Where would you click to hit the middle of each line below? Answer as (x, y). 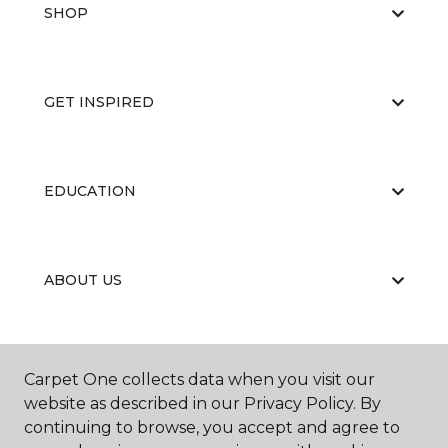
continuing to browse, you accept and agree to (212, 427)
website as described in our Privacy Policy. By (202, 403)
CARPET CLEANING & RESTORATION (181, 369)
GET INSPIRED (99, 102)
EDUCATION (90, 191)
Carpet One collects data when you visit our (199, 379)
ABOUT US (83, 280)
